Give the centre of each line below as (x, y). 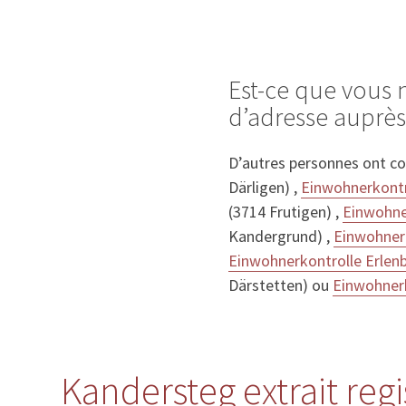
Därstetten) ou (280, 285)
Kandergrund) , (281, 237)
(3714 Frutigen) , (285, 212)
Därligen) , (265, 188)
